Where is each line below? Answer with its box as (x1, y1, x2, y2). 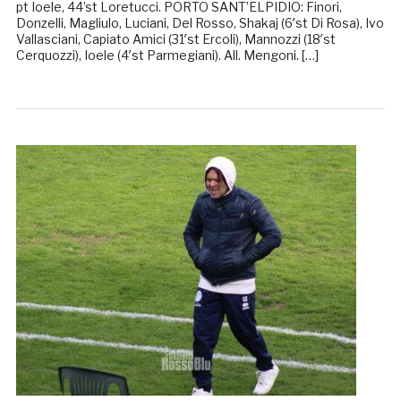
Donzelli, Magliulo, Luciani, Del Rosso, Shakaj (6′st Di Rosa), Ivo (15, 15, 384, 31)
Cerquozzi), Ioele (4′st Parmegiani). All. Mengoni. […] (15, 47, 319, 64)
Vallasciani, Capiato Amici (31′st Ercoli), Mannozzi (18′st (15, 31, 336, 47)
